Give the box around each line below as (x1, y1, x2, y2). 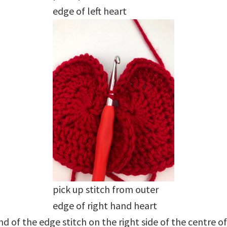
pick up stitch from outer (53, 183, 159, 196)
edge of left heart (53, 5, 127, 17)
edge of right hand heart (53, 199, 157, 212)
